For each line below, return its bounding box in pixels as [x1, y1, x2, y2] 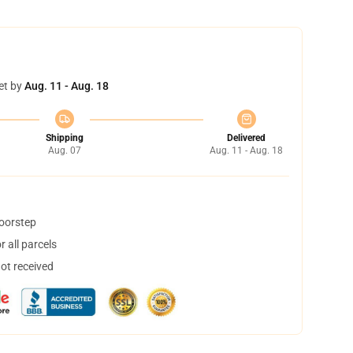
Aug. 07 [47, 145, 81, 156]
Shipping [45, 132, 84, 143]
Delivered [227, 132, 266, 143]
